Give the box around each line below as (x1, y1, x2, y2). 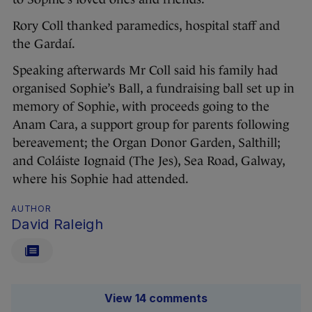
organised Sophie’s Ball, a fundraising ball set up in (13, 81, 295, 96)
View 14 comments (104, 291, 208, 306)
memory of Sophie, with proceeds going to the (13, 100, 270, 114)
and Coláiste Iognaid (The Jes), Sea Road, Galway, (13, 154, 285, 169)
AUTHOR (11, 203, 52, 214)
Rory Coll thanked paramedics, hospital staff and (13, 19, 280, 33)
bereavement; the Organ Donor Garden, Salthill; (13, 136, 281, 150)
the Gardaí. (13, 37, 75, 52)
